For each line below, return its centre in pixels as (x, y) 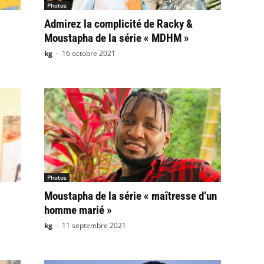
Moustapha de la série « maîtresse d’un (130, 196)
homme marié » (78, 210)
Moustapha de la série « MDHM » (116, 38)
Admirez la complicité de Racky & (118, 24)
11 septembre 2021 (94, 225)
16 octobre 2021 (88, 53)
